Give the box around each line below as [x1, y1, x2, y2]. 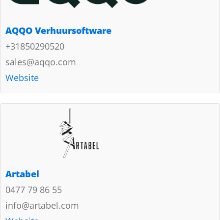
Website [5, 71, 39, 83]
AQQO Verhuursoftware [5, 24, 111, 36]
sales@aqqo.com [5, 55, 76, 68]
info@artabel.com [5, 199, 79, 211]
